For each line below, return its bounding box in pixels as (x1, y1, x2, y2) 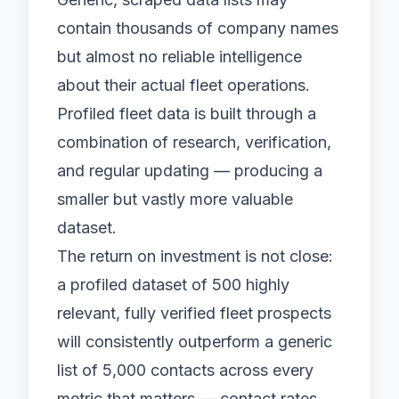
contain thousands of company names (57, 19, 338, 37)
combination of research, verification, (57, 133, 331, 151)
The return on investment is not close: (57, 247, 333, 265)
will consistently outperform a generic (57, 332, 332, 351)
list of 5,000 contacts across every (57, 361, 313, 379)
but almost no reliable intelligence (57, 47, 302, 66)
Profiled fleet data (57, 104, 190, 123)
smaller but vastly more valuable (57, 190, 293, 208)
